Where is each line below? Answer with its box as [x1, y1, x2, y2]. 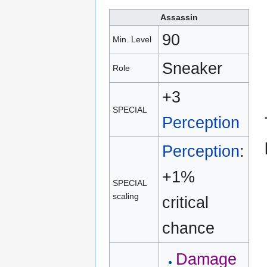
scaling [113, 191, 139, 201]
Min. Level [113, 34, 152, 44]
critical [162, 193, 209, 212]
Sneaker [162, 58, 223, 77]
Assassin [160, 12, 198, 22]
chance [162, 218, 215, 237]
